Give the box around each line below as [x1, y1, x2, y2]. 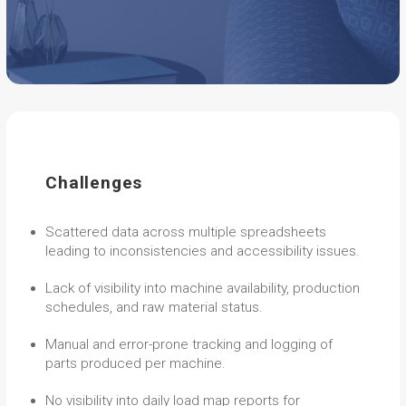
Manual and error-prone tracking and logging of [45, 335, 333, 353]
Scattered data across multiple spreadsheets [45, 223, 327, 240]
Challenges [45, 171, 143, 193]
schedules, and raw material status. [45, 298, 264, 315]
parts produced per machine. [45, 354, 227, 372]
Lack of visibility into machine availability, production [45, 279, 361, 296]
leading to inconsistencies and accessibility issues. [45, 242, 361, 259]
